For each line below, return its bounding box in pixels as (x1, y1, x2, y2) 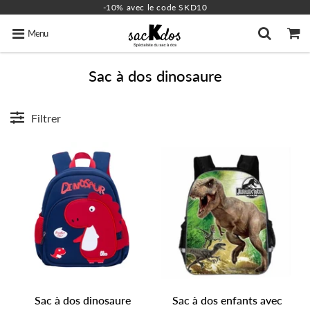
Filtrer (31, 111, 61, 125)
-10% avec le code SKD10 (102, 2, 208, 12)
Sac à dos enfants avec (172, 293, 282, 307)
